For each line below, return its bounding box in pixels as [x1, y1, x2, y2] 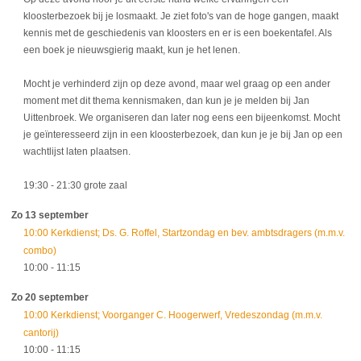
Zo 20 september [11, 291, 89, 303]
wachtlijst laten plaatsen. [23, 145, 131, 157]
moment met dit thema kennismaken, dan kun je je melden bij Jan [23, 94, 309, 106]
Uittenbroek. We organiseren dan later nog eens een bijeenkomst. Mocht [23, 111, 340, 123]
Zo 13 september [11, 209, 89, 221]
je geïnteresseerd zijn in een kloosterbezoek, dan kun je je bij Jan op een [23, 128, 342, 140]
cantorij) [23, 326, 59, 338]
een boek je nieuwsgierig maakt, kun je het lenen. [23, 44, 240, 56]
